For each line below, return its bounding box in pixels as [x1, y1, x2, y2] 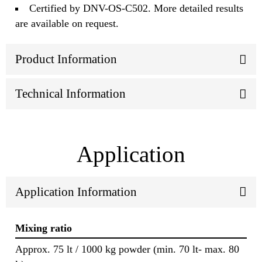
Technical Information [15, 87, 126, 101]
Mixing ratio [15, 222, 72, 234]
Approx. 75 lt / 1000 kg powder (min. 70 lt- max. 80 [15, 243, 239, 256]
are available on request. [15, 18, 119, 30]
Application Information [15, 184, 137, 199]
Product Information [15, 52, 117, 67]
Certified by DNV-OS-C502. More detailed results [29, 2, 244, 15]
